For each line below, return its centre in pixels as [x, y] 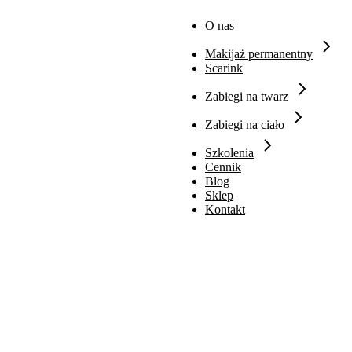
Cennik [223, 167]
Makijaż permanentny [259, 54]
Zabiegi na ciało [245, 125]
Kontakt [225, 209]
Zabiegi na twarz [247, 96]
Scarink [224, 68]
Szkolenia [229, 153]
